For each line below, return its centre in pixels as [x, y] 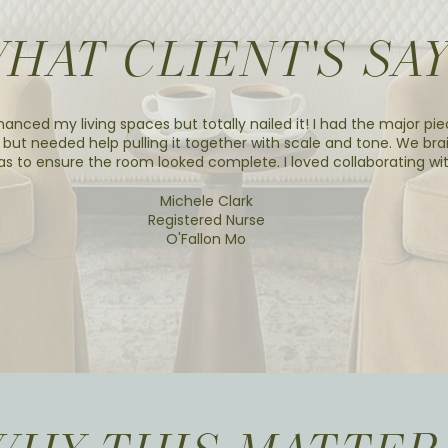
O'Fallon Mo [206, 239]
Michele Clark [206, 201]
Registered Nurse [206, 220]
